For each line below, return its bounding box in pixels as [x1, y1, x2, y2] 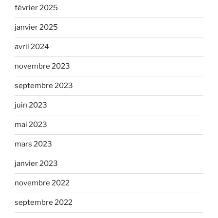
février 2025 [15, 3, 58, 13]
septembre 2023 [15, 81, 73, 91]
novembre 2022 [15, 179, 70, 188]
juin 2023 [15, 101, 47, 110]
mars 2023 [15, 140, 52, 149]
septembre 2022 [15, 198, 73, 207]
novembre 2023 [15, 62, 70, 71]
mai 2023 [15, 120, 47, 129]
